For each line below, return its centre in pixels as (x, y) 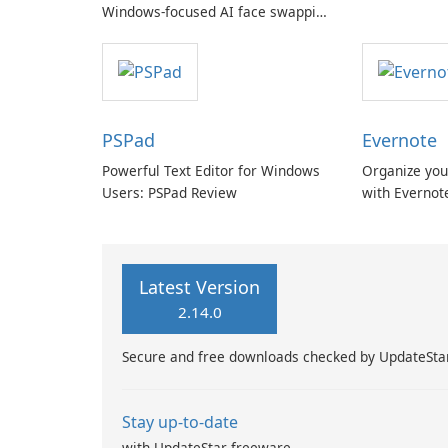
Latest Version (199, 287)
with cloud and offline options (198, 33)
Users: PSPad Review (169, 193)
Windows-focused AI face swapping (217, 11)
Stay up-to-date (180, 422)
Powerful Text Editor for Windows (211, 171)
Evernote (399, 140)
